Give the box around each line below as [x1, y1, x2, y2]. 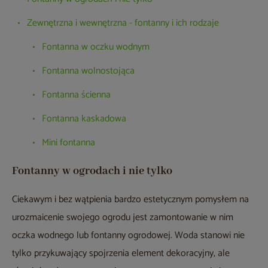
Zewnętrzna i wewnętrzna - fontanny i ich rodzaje [27, 15, 219, 32]
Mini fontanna [42, 135, 95, 151]
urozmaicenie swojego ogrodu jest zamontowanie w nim [12, 209, 233, 226]
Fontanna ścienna [42, 87, 111, 103]
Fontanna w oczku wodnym [42, 39, 150, 56]
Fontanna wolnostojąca [42, 63, 135, 80]
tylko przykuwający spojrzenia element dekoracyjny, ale [12, 245, 230, 262]
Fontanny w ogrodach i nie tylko [12, 164, 172, 179]
